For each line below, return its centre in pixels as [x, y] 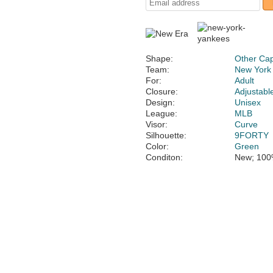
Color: [157, 146]
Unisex [248, 102]
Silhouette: [166, 135]
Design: [160, 102]
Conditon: [164, 157]
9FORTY [252, 135]
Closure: [162, 91]
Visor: [157, 124]
